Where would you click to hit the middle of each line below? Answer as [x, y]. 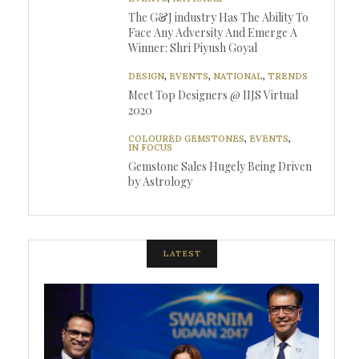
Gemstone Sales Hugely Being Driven [220, 167]
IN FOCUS [150, 148]
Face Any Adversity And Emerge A [213, 33]
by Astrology [160, 182]
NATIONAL [238, 77]
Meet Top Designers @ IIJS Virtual [213, 95]
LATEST [182, 254]
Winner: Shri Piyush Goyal [193, 48]
